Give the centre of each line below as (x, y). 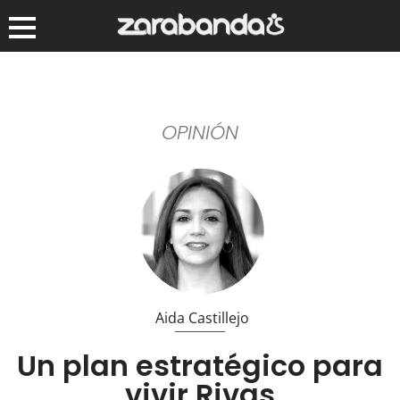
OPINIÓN (200, 132)
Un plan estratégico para (200, 365)
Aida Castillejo (202, 317)
